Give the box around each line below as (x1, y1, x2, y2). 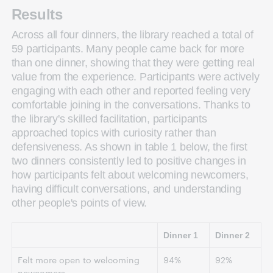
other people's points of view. (11, 196, 147, 209)
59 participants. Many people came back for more (11, 42, 244, 55)
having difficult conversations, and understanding (11, 182, 241, 195)
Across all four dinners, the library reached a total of (11, 28, 253, 41)
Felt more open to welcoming (17, 253, 140, 266)
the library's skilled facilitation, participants (11, 112, 207, 125)
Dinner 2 (214, 230, 250, 241)
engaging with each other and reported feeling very (11, 84, 251, 97)
